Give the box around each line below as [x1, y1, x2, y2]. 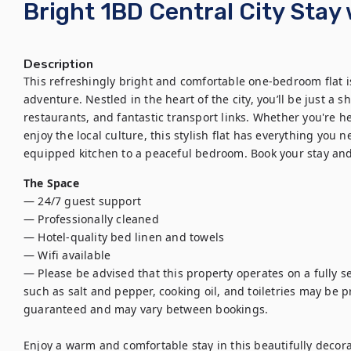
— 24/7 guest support [24, 194, 141, 208]
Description [24, 56, 93, 73]
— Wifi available [24, 248, 111, 262]
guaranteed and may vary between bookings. [24, 302, 269, 317]
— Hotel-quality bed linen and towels [24, 230, 225, 244]
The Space [24, 175, 79, 190]
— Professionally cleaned [24, 212, 159, 226]
